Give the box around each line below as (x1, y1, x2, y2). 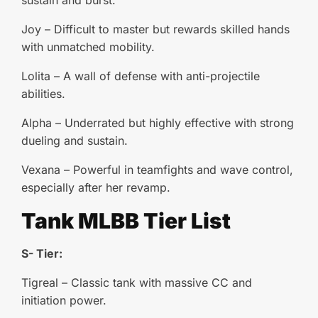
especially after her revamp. (21, 180, 170, 194)
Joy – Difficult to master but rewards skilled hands (21, 22, 290, 36)
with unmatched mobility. (21, 40, 155, 54)
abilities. (21, 87, 65, 101)
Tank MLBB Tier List (21, 208, 235, 234)
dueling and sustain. (21, 133, 128, 148)
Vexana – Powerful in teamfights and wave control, (21, 163, 293, 177)
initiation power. (21, 293, 106, 307)
